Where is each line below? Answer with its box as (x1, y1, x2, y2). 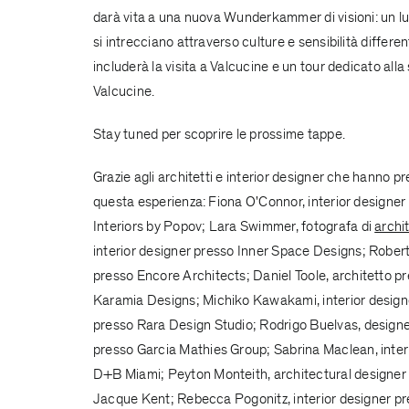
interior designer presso (92, 241, 237, 260)
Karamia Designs (92, 290, 196, 309)
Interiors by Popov (92, 216, 203, 236)
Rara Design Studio (136, 315, 253, 334)
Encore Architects (136, 266, 246, 285)
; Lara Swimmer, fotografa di (202, 216, 375, 236)
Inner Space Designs (236, 241, 362, 260)
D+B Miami (92, 364, 162, 383)
